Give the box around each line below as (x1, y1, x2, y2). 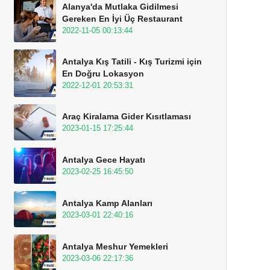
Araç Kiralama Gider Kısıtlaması (62, 111, 191, 121)
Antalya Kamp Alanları (62, 198, 152, 208)
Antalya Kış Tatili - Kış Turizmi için (62, 57, 202, 66)
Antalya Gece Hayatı (62, 155, 145, 165)
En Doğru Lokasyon (62, 69, 144, 78)
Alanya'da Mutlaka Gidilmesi (62, 2, 178, 11)
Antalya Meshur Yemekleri (62, 242, 168, 251)
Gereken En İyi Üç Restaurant (62, 14, 183, 24)
